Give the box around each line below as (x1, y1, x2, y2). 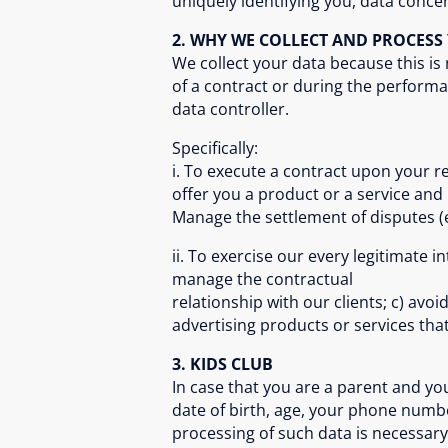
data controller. (172, 98, 289, 120)
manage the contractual (172, 268, 353, 290)
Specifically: (172, 137, 258, 159)
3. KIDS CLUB (172, 353, 273, 375)
